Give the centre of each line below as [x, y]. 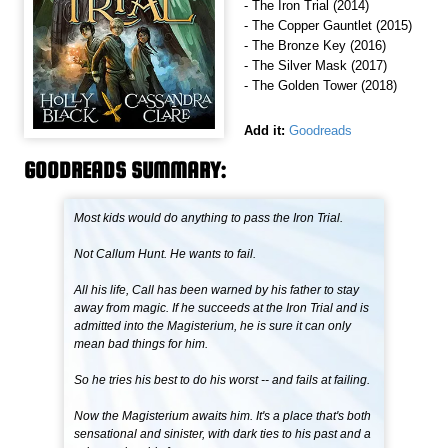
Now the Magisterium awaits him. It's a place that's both [223, 416]
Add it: [264, 131]
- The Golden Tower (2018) [320, 86]
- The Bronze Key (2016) [315, 46]
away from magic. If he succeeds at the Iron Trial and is [222, 308]
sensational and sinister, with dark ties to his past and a [223, 434]
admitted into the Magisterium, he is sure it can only [213, 326]
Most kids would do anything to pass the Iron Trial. [209, 218]
